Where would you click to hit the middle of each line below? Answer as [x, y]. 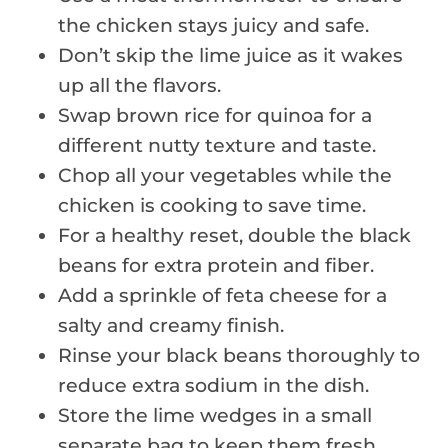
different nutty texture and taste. [217, 145]
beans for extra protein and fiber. [216, 265]
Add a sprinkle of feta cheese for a [222, 295]
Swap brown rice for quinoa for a [215, 115]
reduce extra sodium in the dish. [213, 385]
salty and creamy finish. [171, 325]
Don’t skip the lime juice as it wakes [230, 55]
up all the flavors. [139, 85]
